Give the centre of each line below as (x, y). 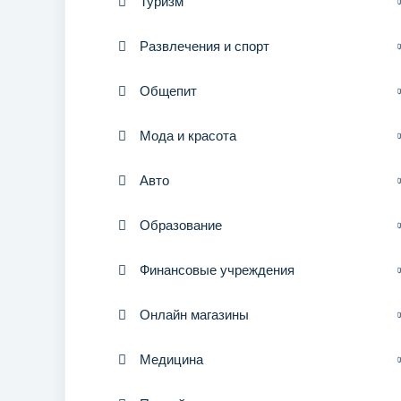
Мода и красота (188, 136)
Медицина (171, 359)
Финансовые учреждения (217, 270)
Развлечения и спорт (205, 46)
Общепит (168, 91)
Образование (181, 225)
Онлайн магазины (194, 315)
